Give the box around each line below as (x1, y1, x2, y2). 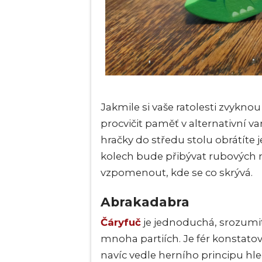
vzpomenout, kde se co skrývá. (101, 167, 253, 179)
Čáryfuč (101, 216, 141, 229)
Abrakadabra (101, 194, 189, 210)
